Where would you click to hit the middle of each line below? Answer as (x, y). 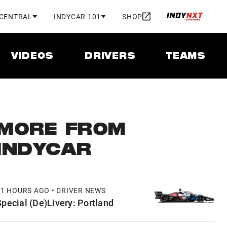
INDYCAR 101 (77, 16)
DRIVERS (110, 56)
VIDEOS (32, 56)
